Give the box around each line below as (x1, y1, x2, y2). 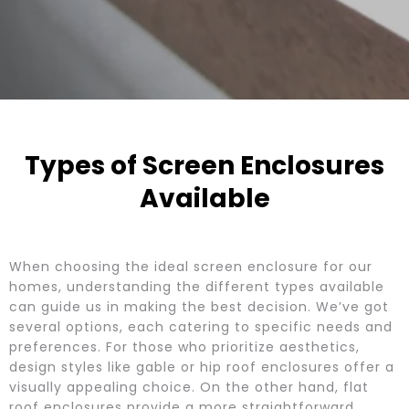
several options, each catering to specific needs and (9, 317, 393, 336)
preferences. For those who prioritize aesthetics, (9, 337, 360, 356)
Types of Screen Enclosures (25, 147, 384, 184)
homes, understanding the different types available (9, 277, 384, 296)
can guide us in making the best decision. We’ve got (9, 297, 389, 316)
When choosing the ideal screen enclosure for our (9, 257, 372, 276)
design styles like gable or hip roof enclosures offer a (9, 357, 394, 376)
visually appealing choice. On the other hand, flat (9, 377, 369, 396)
